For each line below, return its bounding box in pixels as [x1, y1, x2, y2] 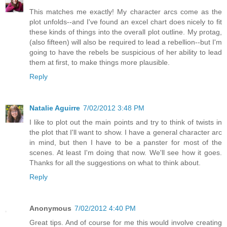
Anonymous [29, 204, 71, 212]
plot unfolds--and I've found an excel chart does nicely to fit [29, 17, 222, 26]
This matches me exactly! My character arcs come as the [29, 7, 222, 16]
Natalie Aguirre [29, 103, 80, 112]
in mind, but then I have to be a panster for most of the [29, 138, 222, 146]
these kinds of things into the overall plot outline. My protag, [29, 27, 222, 36]
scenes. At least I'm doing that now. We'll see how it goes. [29, 148, 222, 157]
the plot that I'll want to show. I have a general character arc [29, 128, 222, 136]
